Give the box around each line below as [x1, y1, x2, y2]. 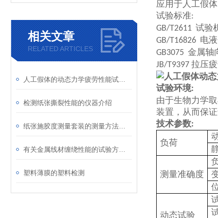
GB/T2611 [156, 24, 192, 33]
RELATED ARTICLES [28, 45, 93, 53]
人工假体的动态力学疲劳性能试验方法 [119, 75, 126, 83]
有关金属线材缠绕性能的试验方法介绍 [119, 145, 126, 153]
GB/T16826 [156, 36, 196, 45]
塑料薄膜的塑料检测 [23, 169, 85, 177]
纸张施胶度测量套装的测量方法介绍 [119, 122, 126, 130]
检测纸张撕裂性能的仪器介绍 [23, 99, 112, 107]
